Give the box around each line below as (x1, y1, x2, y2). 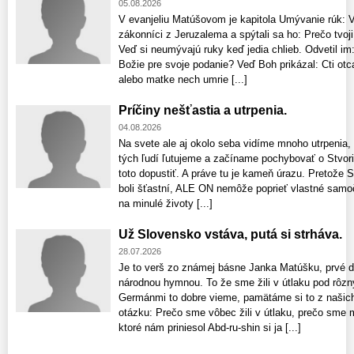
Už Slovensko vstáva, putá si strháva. (119, 228, 342, 242)
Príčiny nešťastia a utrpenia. (119, 104, 287, 118)
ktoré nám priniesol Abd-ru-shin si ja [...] (119, 322, 301, 334)
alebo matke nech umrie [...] (119, 73, 247, 86)
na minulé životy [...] (119, 198, 213, 210)
